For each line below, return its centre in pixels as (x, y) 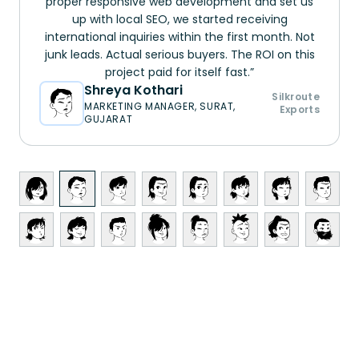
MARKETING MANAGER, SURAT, (160, 106)
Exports (299, 109)
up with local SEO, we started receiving (179, 19)
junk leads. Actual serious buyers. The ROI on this (179, 54)
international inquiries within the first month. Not (179, 36)
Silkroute (296, 96)
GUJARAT (109, 119)
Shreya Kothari (133, 90)
